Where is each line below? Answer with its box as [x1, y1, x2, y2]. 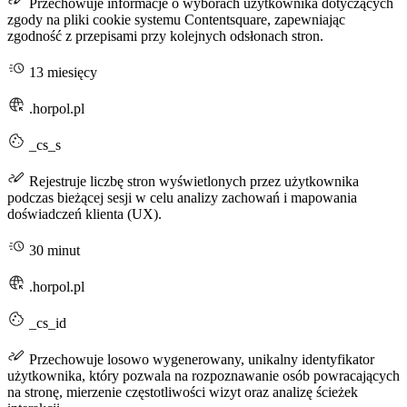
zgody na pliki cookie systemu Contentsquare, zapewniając [7, 12, 345, 28]
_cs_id [25, 315, 66, 332]
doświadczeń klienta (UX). [7, 206, 162, 223]
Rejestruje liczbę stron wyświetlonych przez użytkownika [25, 174, 359, 190]
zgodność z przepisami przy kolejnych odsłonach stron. [7, 28, 323, 45]
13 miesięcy [25, 65, 97, 81]
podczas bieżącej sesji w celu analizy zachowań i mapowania [7, 190, 357, 206]
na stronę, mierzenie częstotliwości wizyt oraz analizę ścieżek [7, 384, 358, 401]
